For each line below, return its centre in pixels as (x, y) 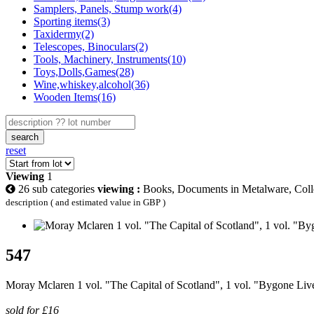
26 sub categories (56, 189)
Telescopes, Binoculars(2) (91, 46)
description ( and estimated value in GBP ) (86, 202)
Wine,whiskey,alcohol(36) (91, 84)
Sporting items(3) (72, 21)
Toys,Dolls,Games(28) (84, 71)
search (25, 137)
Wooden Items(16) (75, 97)
